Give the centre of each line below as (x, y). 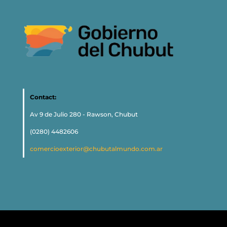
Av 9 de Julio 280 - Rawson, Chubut (84, 115)
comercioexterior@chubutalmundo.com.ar (96, 149)
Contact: (43, 97)
